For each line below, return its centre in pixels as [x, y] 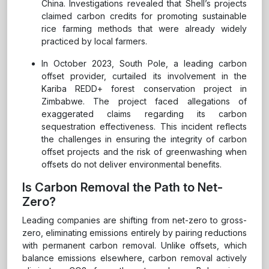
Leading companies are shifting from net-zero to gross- [134, 220]
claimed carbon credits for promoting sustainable [144, 16]
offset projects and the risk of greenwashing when [144, 152]
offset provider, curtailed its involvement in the [144, 76]
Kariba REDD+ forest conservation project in [144, 89]
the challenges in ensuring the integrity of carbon [144, 139]
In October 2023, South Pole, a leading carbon [144, 64]
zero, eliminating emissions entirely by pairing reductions [134, 233]
